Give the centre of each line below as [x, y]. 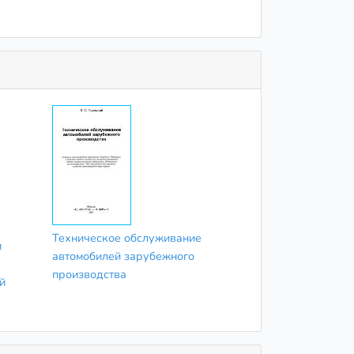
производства [89, 274]
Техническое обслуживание [126, 237]
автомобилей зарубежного [123, 256]
